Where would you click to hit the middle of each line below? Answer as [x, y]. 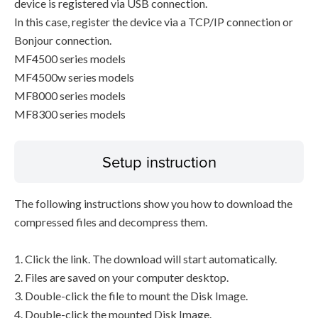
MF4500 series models [70, 59]
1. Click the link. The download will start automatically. [146, 259]
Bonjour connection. [63, 40]
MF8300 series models [70, 114]
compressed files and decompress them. [111, 222]
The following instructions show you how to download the [153, 203]
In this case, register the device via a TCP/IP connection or [154, 22]
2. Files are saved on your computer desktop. [121, 277]
